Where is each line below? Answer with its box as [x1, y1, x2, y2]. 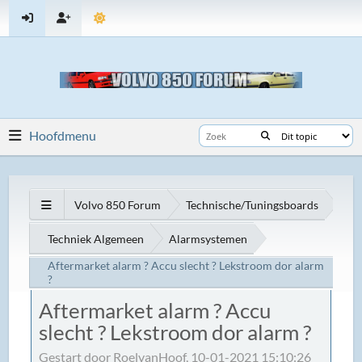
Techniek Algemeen [48, 231, 145, 246]
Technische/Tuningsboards [186, 197, 319, 212]
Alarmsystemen [169, 231, 248, 246]
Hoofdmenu [29, 128, 97, 143]
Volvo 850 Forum [74, 197, 162, 212]
